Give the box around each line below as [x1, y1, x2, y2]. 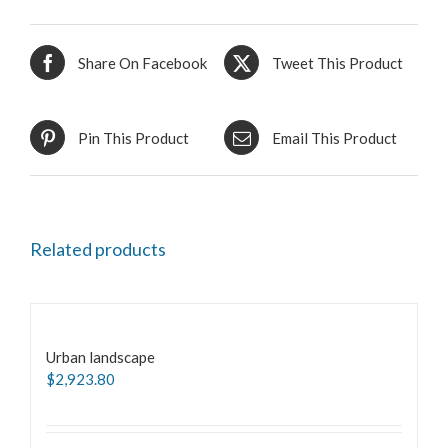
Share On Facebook [78, 53, 207, 72]
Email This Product [272, 128, 397, 147]
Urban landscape [46, 348, 155, 367]
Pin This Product [78, 128, 189, 147]
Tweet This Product [272, 53, 403, 72]
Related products [30, 238, 166, 261]
